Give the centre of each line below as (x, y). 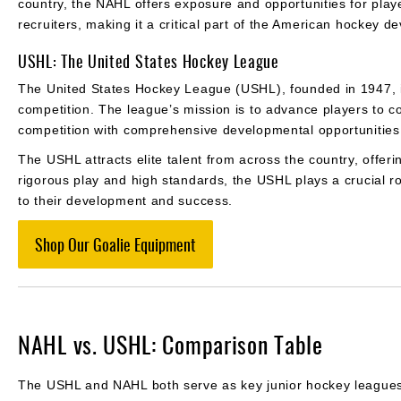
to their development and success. (126, 200)
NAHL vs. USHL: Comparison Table (171, 344)
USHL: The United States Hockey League (149, 60)
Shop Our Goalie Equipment (115, 244)
